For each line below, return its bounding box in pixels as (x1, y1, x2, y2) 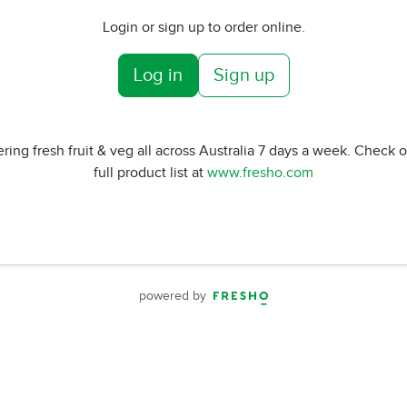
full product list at (94, 164, 207, 182)
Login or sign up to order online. (102, 18, 305, 36)
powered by (139, 288, 210, 303)
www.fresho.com (207, 164, 313, 182)
